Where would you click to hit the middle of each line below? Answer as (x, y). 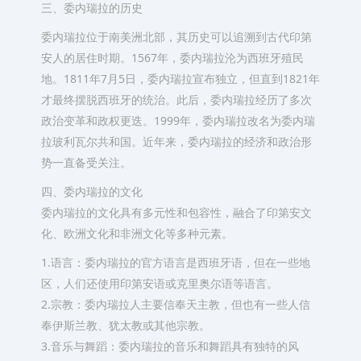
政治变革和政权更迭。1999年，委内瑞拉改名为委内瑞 (178, 120)
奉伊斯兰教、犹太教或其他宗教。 (125, 325)
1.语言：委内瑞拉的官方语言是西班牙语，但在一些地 (175, 262)
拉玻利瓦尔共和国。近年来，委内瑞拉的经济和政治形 (176, 141)
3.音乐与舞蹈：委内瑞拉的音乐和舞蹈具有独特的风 (170, 346)
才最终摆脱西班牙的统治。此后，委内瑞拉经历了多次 (176, 100)
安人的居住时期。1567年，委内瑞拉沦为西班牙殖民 (172, 58)
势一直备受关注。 (86, 162)
